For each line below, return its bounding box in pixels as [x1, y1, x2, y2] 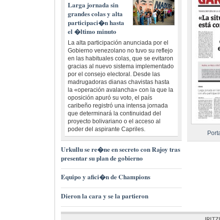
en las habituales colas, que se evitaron [67, 55, 173, 62]
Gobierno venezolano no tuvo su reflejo [67, 47, 173, 55]
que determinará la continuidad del [67, 110, 161, 117]
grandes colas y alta [67, 9, 123, 19]
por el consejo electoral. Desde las [67, 71, 160, 78]
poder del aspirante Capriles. [67, 126, 145, 133]
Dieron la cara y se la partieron [60, 191, 148, 201]
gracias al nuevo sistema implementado [67, 63, 174, 70]
